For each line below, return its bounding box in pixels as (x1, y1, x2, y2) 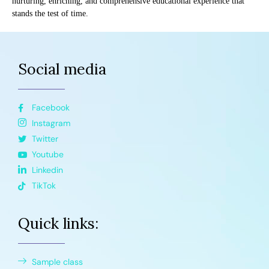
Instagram (31, 118, 70, 129)
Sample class (31, 256, 83, 268)
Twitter (31, 133, 58, 145)
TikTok (31, 180, 56, 192)
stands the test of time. (12, 9, 88, 19)
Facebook (31, 102, 70, 113)
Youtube (31, 149, 64, 160)
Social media (18, 59, 106, 79)
